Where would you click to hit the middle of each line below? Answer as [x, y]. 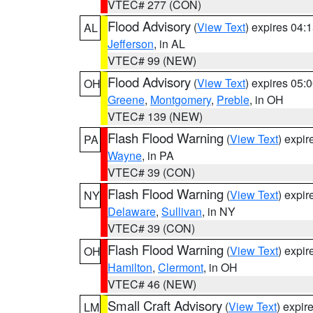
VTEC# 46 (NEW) [152, 284]
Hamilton [130, 267]
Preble [233, 100]
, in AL [169, 44]
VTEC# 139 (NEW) [155, 116]
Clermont [181, 267]
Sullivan [182, 211]
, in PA [158, 155]
